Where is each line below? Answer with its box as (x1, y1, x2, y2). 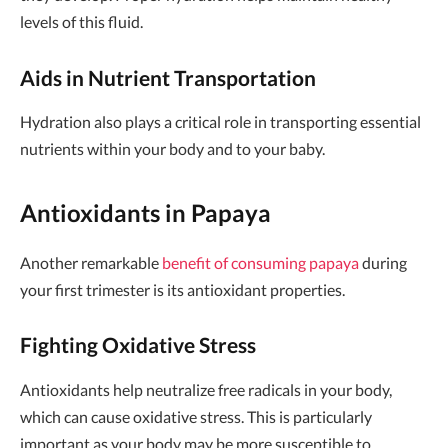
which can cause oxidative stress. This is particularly (20, 406, 372, 426)
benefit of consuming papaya (162, 252, 359, 272)
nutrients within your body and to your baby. (20, 139, 325, 159)
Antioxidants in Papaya (20, 197, 271, 227)
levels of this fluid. (20, 12, 143, 32)
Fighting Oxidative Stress (20, 333, 256, 358)
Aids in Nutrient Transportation (20, 65, 316, 90)
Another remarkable (20, 252, 162, 272)
